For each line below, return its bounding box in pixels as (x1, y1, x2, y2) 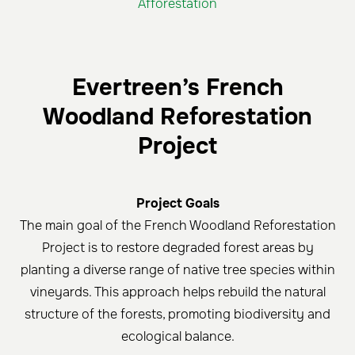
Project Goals (136, 195, 219, 212)
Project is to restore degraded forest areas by (41, 239, 314, 257)
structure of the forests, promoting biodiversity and (25, 306, 330, 323)
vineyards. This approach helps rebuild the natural (29, 284, 326, 301)
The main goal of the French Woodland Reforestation (19, 217, 336, 235)
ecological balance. (120, 328, 235, 345)
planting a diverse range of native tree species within (20, 261, 335, 279)
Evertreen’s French (71, 73, 284, 103)
